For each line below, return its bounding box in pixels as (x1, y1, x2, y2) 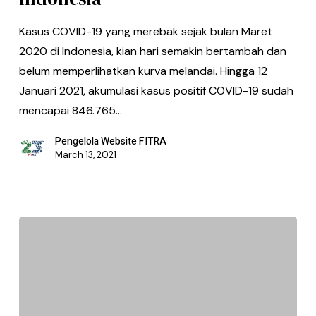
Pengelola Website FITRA (54, 133, 166, 149)
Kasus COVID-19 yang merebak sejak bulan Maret (18, 23, 272, 39)
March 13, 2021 (54, 148, 116, 161)
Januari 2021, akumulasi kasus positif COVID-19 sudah (18, 83, 293, 98)
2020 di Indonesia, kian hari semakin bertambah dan (18, 43, 286, 59)
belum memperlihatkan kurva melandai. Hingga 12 (18, 63, 267, 78)
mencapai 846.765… (18, 102, 122, 118)
